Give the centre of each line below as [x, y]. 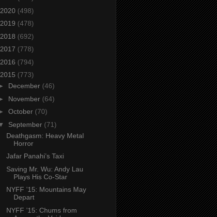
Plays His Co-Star [40, 177]
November [25, 99]
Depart [24, 197]
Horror [23, 143]
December [25, 86]
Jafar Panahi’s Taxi [35, 156]
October [21, 112]
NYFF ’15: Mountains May [46, 190]
